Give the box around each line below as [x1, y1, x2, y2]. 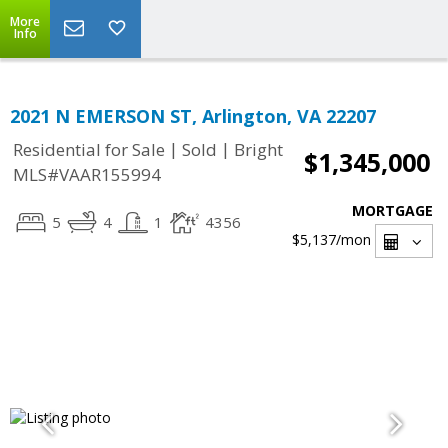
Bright [234, 138, 283, 162]
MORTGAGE [352, 201, 433, 220]
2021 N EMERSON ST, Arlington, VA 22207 [10, 104, 376, 128]
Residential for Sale [13, 138, 165, 162]
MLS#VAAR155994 [13, 163, 161, 187]
